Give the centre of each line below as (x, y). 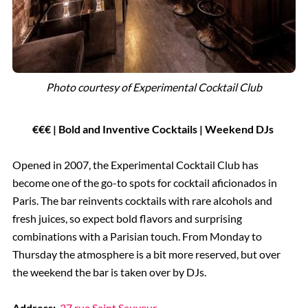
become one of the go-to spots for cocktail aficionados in (144, 183)
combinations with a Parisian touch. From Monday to (137, 236)
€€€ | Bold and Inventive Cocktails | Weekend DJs (154, 129)
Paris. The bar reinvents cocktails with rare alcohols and (142, 201)
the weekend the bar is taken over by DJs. (109, 272)
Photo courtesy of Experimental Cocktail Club (154, 87)
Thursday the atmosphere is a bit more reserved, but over (146, 254)
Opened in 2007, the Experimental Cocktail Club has (135, 165)
